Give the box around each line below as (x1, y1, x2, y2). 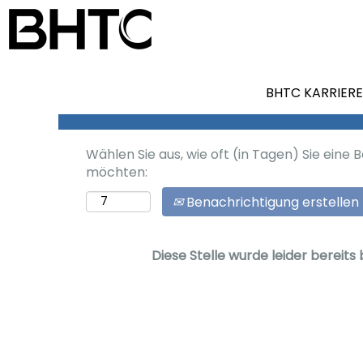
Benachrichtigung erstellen (183, 195, 359, 208)
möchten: (86, 165, 147, 178)
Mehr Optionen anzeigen (132, 74, 289, 87)
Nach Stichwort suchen (131, 27, 279, 40)
